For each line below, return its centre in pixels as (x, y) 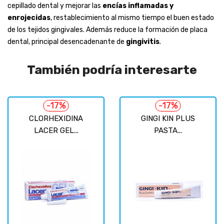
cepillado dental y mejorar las (55, 5)
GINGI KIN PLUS (168, 118)
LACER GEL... (56, 130)
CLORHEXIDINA (56, 118)
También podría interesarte (112, 69)
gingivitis (143, 41)
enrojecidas (29, 17)
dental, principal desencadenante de (67, 41)
